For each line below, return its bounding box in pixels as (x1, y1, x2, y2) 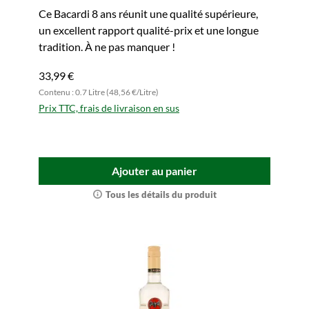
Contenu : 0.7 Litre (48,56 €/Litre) (39, 87, 159, 97)
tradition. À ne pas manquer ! (39, 40, 175, 53)
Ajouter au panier (112, 164, 197, 177)
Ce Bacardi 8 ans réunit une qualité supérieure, (39, 7, 258, 20)
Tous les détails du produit (105, 189, 217, 200)
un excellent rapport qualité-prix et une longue (39, 23, 259, 37)
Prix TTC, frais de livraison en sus (39, 102, 179, 114)
